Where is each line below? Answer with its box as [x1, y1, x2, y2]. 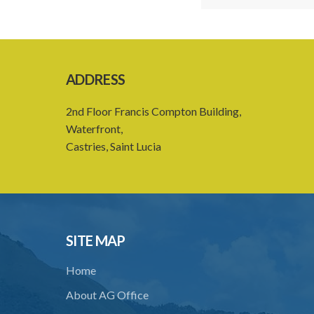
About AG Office [66, 288, 149, 301]
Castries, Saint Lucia [66, 139, 162, 153]
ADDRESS [66, 71, 125, 88]
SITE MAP [66, 232, 125, 249]
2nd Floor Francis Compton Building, [66, 104, 244, 118]
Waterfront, [66, 122, 123, 135]
